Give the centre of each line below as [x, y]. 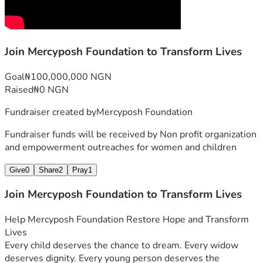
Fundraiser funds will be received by [82, 134]
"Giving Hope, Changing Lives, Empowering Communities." [129, 12]
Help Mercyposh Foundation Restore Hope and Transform [127, 220]
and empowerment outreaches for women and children [121, 147]
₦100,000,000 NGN [68, 77]
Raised [19, 90]
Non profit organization [208, 134]
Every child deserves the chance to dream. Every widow [122, 246]
